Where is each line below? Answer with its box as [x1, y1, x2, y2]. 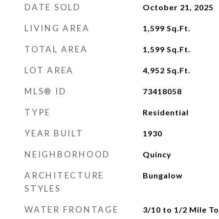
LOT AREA [24, 65, 74, 75]
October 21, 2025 [142, 2, 214, 12]
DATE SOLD [24, 2, 81, 12]
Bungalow [142, 171, 183, 180]
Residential [142, 108, 189, 117]
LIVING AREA [24, 23, 90, 33]
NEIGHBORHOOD [24, 149, 110, 159]
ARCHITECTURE [24, 170, 104, 180]
